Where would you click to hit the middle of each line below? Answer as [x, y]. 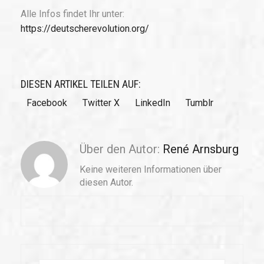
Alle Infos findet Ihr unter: [72, 14]
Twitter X [101, 103]
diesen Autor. [106, 183]
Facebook [47, 103]
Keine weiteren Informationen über [151, 170]
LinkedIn [153, 103]
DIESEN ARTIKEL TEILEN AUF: [81, 84]
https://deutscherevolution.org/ [85, 29]
